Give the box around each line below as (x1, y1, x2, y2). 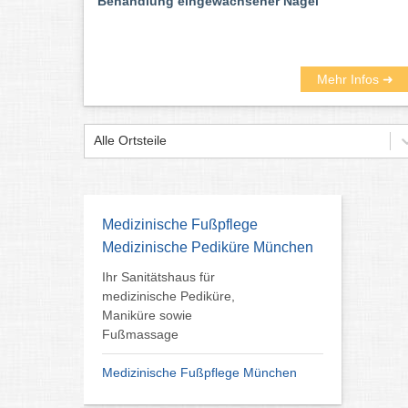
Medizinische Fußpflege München (102, 364, 297, 380)
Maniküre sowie (102, 307, 192, 322)
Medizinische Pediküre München (102, 239, 313, 255)
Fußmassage (102, 326, 178, 342)
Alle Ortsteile (94, 133, 167, 148)
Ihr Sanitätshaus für (102, 269, 215, 284)
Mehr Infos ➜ (317, 71, 394, 87)
